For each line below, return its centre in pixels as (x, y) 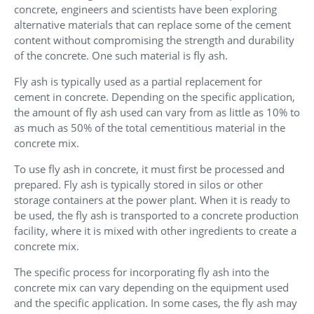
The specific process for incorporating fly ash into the (142, 272)
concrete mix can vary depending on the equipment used (151, 288)
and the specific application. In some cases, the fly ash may (156, 303)
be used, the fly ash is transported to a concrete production (156, 216)
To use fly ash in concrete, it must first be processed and (149, 169)
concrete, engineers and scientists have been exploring (145, 9)
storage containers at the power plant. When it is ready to (152, 200)
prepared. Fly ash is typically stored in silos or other (138, 185)
